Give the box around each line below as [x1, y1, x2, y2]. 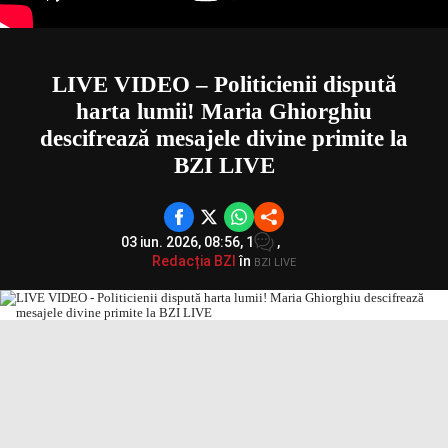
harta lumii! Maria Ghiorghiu [76, 99, 372, 124]
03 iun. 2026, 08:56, [121, 234, 246, 250]
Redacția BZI [152, 253, 236, 269]
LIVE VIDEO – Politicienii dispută [51, 72, 397, 97]
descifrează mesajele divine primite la [40, 126, 408, 151]
